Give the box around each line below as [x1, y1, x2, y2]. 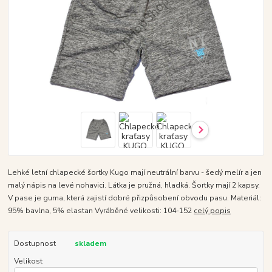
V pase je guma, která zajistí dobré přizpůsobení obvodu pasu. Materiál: [8, 193, 262, 203]
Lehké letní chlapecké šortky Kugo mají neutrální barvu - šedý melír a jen [8, 168, 262, 178]
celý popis [194, 206, 231, 216]
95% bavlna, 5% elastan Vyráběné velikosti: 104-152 [8, 206, 194, 216]
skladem [74, 239, 106, 249]
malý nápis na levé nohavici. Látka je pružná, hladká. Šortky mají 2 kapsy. [8, 180, 260, 191]
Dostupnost [13, 239, 56, 249]
